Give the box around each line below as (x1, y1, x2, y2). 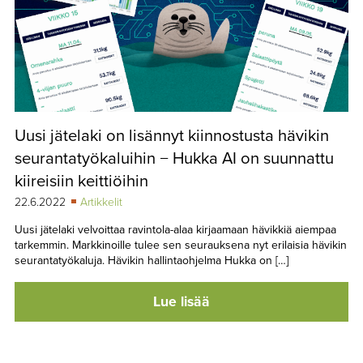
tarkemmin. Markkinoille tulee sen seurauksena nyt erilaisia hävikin (14, 237, 347, 252)
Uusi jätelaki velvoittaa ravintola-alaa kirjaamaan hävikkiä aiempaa (14, 222, 336, 237)
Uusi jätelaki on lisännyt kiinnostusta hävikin (14, 125, 329, 146)
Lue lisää (153, 293, 210, 310)
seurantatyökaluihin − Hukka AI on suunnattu (14, 147, 334, 169)
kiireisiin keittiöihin (14, 170, 148, 191)
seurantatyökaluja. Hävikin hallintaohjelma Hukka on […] (14, 253, 288, 267)
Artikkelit (79, 194, 122, 209)
